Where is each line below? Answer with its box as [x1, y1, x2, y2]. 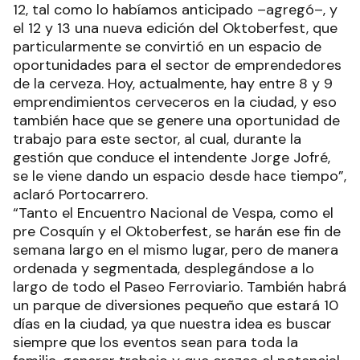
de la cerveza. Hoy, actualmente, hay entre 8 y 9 [13, 73, 333, 93]
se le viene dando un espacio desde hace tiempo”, [13, 166, 346, 186]
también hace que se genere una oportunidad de [13, 110, 340, 130]
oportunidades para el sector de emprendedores [13, 55, 342, 75]
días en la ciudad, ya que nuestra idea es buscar [13, 313, 332, 333]
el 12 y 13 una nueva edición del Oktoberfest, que [13, 18, 337, 38]
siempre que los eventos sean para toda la [13, 332, 298, 352]
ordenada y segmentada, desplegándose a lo [13, 258, 314, 278]
